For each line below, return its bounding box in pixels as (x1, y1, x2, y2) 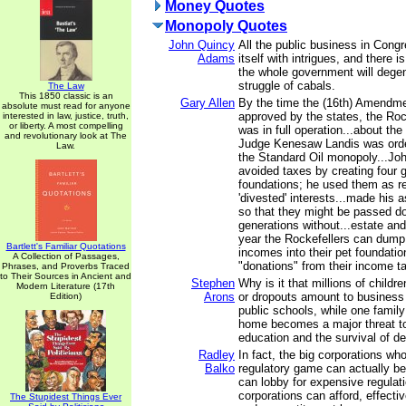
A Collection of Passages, (12, 251, 120, 261)
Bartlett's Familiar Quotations (5, 241, 126, 251)
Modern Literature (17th (16, 281, 115, 291)
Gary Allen (180, 96, 235, 110)
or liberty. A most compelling (8, 121, 123, 130)
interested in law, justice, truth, (3, 111, 129, 121)
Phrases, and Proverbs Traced (2, 261, 130, 271)
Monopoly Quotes (165, 18, 287, 34)
